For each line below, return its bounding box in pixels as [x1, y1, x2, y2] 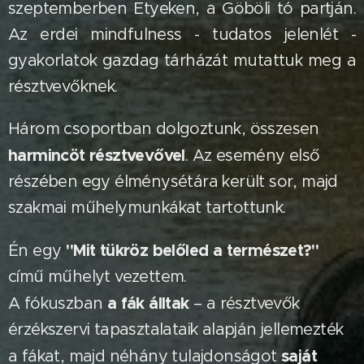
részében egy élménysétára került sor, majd [8, 171, 338, 192]
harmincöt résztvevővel [8, 145, 185, 166]
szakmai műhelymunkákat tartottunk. [8, 197, 286, 218]
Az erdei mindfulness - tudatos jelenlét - [8, 24, 356, 45]
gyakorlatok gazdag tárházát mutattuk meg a [8, 50, 356, 71]
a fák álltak [106, 292, 189, 314]
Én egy [8, 240, 66, 261]
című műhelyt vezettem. [8, 266, 187, 287]
